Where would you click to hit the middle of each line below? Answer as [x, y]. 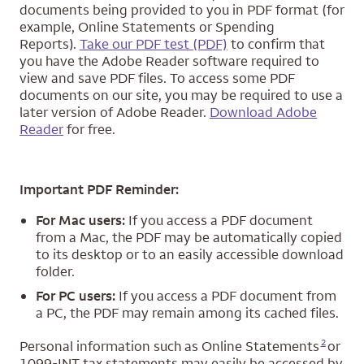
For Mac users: [80, 220]
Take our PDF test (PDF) [154, 44]
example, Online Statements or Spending [147, 27]
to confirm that [276, 44]
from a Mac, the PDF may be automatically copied [189, 237]
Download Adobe [263, 112]
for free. [89, 129]
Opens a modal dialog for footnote [338, 332]
